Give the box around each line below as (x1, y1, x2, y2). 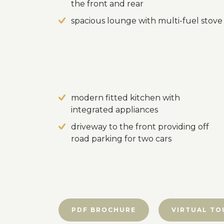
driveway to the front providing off (71, 122, 209, 131)
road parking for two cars (71, 134, 171, 143)
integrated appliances (71, 105, 158, 114)
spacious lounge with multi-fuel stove (71, 16, 222, 25)
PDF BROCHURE (71, 206, 136, 213)
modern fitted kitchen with (71, 93, 180, 102)
